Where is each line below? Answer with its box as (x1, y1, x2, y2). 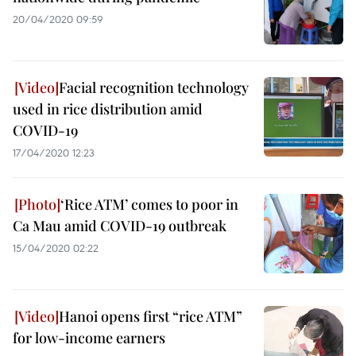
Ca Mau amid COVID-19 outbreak (13, 216, 226, 235)
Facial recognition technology (59, 78, 249, 97)
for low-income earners (13, 328, 165, 347)
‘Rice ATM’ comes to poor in (60, 195, 238, 214)
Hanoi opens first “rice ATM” (59, 307, 242, 326)
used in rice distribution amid (13, 99, 203, 118)
